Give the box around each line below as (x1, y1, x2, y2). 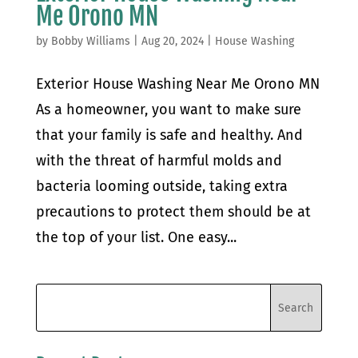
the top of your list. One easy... (35, 229, 237, 247)
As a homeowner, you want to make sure (35, 101, 301, 119)
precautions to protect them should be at (35, 203, 311, 221)
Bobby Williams (50, 34, 130, 49)
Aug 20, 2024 (141, 34, 204, 49)
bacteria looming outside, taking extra (35, 177, 288, 196)
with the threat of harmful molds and (35, 152, 282, 170)
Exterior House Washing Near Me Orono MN (35, 75, 320, 93)
